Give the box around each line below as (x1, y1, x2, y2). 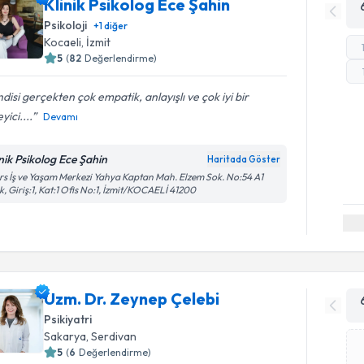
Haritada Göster (207, 154, 281, 165)
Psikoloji (44, 18, 88, 32)
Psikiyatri (44, 311, 93, 327)
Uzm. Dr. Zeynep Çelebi (44, 288, 220, 309)
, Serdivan (86, 328, 137, 344)
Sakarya (44, 328, 87, 344)
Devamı (43, 110, 79, 123)
